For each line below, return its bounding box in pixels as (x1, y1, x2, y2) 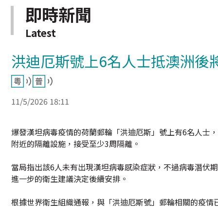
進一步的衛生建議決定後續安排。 (11, 173, 128, 184)
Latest (25, 25, 56, 40)
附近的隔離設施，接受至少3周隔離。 (11, 138, 140, 149)
